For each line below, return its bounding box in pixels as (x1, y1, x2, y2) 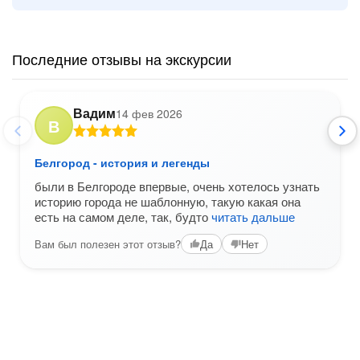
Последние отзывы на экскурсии (12, 48, 231, 69)
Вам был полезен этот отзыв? (35, 235, 181, 252)
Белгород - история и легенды (35, 154, 210, 170)
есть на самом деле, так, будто (35, 208, 211, 225)
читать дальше (211, 208, 295, 225)
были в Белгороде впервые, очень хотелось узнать (35, 178, 320, 194)
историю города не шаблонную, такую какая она (35, 193, 301, 210)
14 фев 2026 (116, 105, 182, 121)
